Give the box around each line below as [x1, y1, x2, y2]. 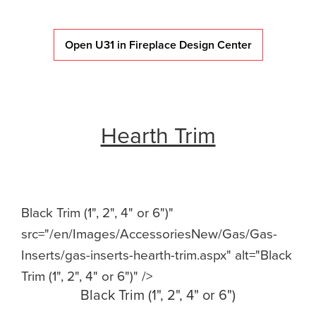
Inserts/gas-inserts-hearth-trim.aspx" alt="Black [21, 245, 292, 265]
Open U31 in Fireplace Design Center [64, 37, 252, 54]
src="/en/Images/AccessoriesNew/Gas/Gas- [21, 224, 277, 243]
